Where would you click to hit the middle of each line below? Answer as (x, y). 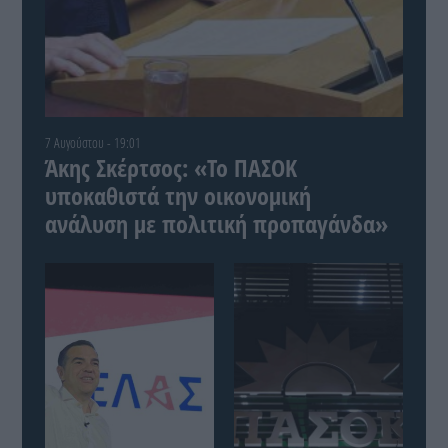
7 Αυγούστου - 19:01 (92, 142)
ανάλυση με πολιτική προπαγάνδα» (216, 223)
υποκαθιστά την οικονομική (177, 195)
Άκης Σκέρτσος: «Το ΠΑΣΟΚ (170, 167)
